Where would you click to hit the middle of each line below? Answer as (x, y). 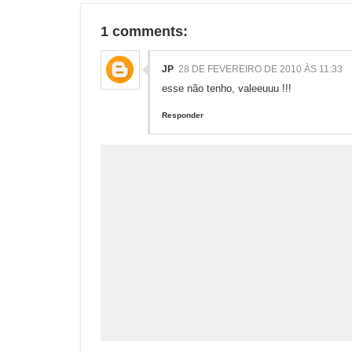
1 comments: (144, 32)
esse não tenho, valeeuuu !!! (227, 89)
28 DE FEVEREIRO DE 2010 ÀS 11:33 (260, 70)
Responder (183, 115)
